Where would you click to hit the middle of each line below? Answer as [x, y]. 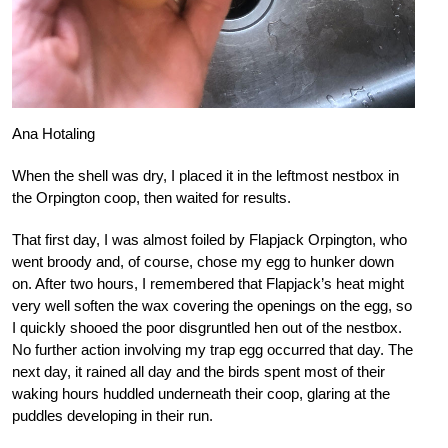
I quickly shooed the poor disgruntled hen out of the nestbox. [207, 327]
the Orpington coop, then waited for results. [151, 197]
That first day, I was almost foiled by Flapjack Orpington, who [209, 239]
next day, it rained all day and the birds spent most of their [198, 371]
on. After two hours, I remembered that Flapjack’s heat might [208, 283]
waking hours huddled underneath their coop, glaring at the [201, 393]
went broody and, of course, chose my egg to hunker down [203, 261]
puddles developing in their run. [112, 415]
